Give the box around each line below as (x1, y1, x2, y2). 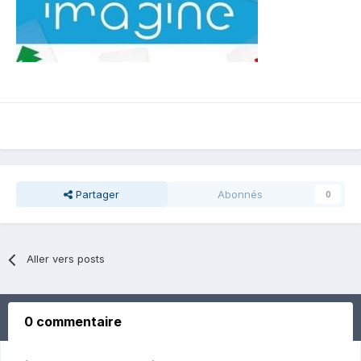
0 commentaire (24, 313, 122, 330)
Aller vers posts (27, 252, 106, 266)
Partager (73, 188, 120, 201)
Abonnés (217, 188, 263, 201)
